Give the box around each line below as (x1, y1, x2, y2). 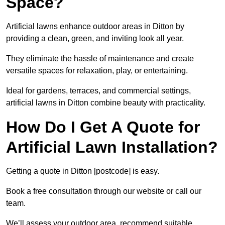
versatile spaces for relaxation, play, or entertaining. (6, 66, 188, 75)
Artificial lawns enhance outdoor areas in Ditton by (6, 22, 184, 31)
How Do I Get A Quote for (6, 118, 200, 137)
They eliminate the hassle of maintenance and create (6, 54, 194, 63)
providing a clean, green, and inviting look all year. (6, 34, 184, 43)
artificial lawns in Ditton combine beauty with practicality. (6, 98, 205, 107)
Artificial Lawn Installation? (6, 138, 218, 157)
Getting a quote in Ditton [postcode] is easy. (6, 167, 159, 176)
